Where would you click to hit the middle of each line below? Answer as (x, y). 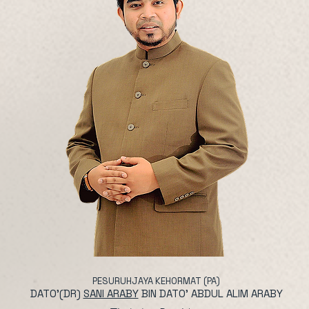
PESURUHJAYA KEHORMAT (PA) (156, 281)
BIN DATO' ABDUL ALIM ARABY (210, 293)
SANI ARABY (111, 293)
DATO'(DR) (57, 293)
